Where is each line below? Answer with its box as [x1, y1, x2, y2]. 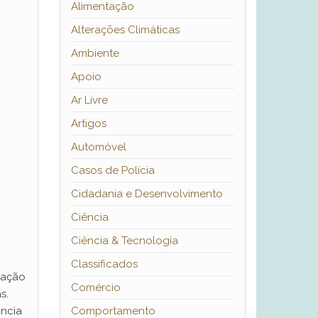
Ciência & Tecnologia [70, 234, 178, 248]
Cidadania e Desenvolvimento [70, 187, 223, 201]
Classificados [70, 258, 138, 271]
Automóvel [70, 141, 126, 154]
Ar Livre [70, 94, 108, 107]
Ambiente [70, 47, 119, 60]
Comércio [70, 281, 121, 295]
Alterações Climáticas [70, 23, 180, 37]
